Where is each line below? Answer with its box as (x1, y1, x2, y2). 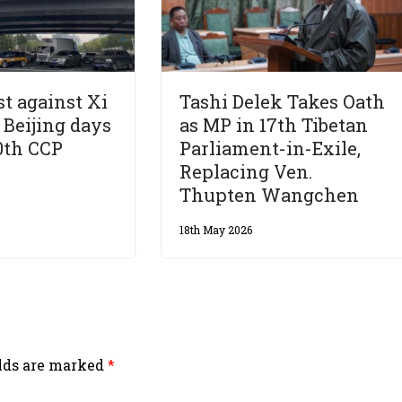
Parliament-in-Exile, (179, 136, 362, 161)
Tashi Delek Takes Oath (179, 90, 386, 114)
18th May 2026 (179, 223, 253, 238)
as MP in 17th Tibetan (179, 113, 369, 137)
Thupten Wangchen (179, 183, 360, 207)
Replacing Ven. (179, 160, 313, 184)
